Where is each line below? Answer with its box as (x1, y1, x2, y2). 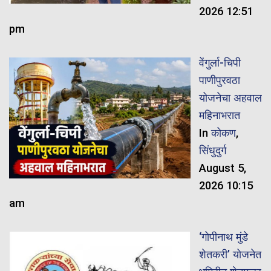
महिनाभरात (198, 109, 240, 122)
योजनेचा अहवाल (198, 91, 262, 105)
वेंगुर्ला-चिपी (198, 56, 241, 70)
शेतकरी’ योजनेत (198, 248, 261, 261)
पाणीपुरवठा (198, 74, 240, 87)
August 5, (198, 162, 246, 175)
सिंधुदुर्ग (198, 144, 226, 157)
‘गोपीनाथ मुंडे (198, 230, 248, 244)
